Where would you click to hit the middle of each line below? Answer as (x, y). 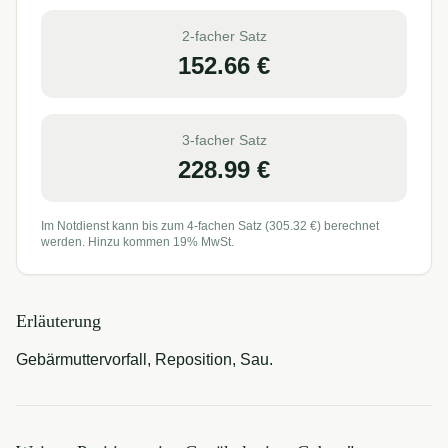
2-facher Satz (224, 36)
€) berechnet (343, 226)
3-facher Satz (224, 140)
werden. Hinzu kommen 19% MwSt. (137, 242)
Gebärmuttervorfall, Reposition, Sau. (144, 359)
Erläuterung (58, 321)
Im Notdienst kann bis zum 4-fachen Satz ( (155, 226)
